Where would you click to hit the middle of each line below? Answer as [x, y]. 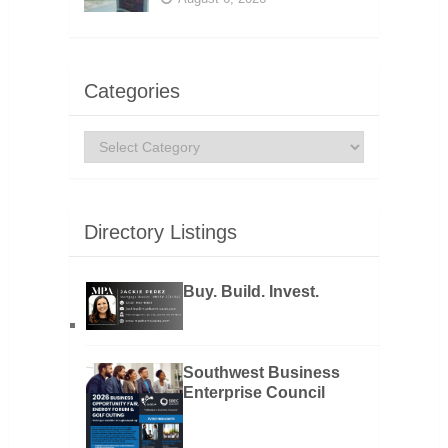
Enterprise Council [253, 393]
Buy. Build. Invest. [250, 291]
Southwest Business [261, 373]
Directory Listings [160, 231]
